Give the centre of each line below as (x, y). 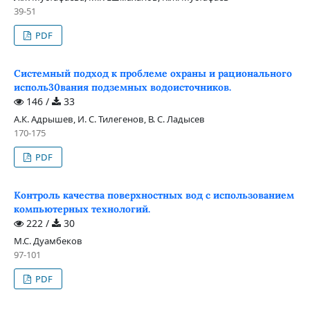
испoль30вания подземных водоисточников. (122, 87)
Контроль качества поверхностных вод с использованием (154, 195)
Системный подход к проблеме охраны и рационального (153, 73)
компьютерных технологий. (82, 209)
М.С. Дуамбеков (48, 240)
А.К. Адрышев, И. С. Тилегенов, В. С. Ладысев (109, 119)
